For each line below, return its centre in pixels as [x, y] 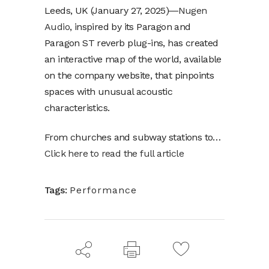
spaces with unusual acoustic [109, 91]
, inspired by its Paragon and [130, 26]
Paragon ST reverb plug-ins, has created [131, 43]
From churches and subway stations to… [133, 137]
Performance [103, 190]
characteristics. [77, 107]
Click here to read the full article [114, 153]
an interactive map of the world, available [133, 59]
